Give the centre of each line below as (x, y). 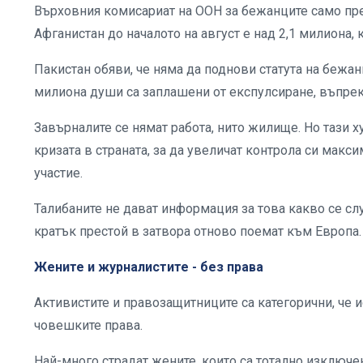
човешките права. (88, 325)
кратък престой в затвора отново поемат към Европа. (198, 231)
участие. (58, 173)
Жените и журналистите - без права (149, 267)
